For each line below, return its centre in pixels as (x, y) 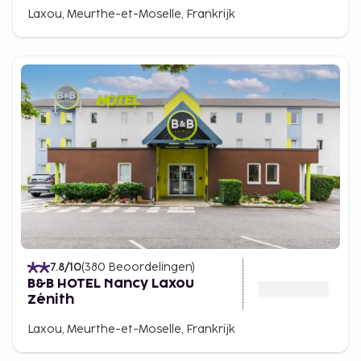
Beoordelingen (150, 267)
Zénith (51, 300)
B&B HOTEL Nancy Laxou (111, 284)
